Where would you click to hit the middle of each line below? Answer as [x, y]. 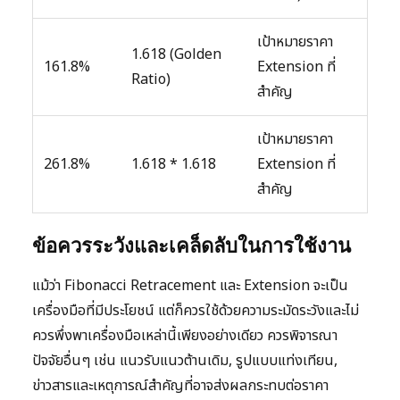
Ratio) [151, 79]
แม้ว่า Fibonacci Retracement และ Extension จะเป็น [190, 285]
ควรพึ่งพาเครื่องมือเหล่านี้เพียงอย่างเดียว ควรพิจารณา [185, 335]
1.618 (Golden [176, 54]
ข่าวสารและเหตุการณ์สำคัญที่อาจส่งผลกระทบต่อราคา [180, 385]
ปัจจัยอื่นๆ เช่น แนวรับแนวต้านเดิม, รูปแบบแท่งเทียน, [185, 360]
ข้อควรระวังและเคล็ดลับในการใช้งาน [192, 245]
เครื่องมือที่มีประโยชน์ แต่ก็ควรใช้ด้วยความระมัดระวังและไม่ [196, 310]
